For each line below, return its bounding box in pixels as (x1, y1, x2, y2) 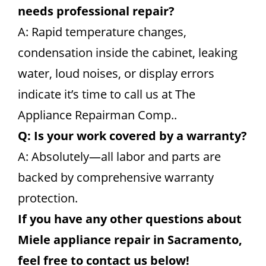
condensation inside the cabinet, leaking (18, 45, 237, 61)
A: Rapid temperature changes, (18, 24, 186, 40)
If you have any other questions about (18, 211, 242, 227)
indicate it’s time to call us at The (18, 86, 195, 102)
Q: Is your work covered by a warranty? (18, 128, 247, 144)
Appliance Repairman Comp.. (18, 107, 177, 123)
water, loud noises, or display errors (18, 65, 214, 81)
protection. (18, 190, 78, 206)
